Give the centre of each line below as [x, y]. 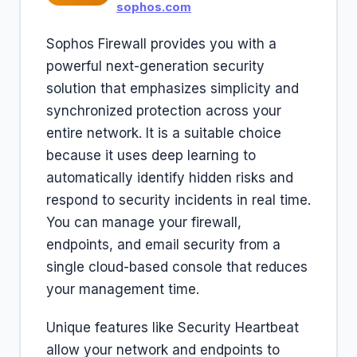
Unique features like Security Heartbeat [173, 328]
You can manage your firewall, [144, 222]
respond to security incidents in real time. [178, 200]
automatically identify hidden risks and [170, 178]
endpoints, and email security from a [163, 245]
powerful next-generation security [155, 66]
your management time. [123, 289]
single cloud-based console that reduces [177, 267]
